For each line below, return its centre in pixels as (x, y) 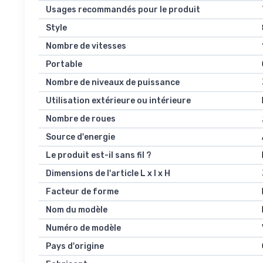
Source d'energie (80, 137)
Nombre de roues (81, 119)
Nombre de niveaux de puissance (113, 83)
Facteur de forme (82, 192)
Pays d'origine (75, 247)
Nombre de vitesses (86, 46)
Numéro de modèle (83, 228)
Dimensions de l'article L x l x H (108, 174)
